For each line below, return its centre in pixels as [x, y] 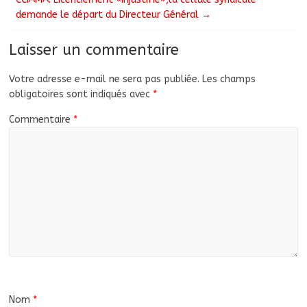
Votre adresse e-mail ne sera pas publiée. [105, 79]
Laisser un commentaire [94, 50]
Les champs [229, 79]
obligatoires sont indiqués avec [81, 95]
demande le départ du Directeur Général [109, 15]
